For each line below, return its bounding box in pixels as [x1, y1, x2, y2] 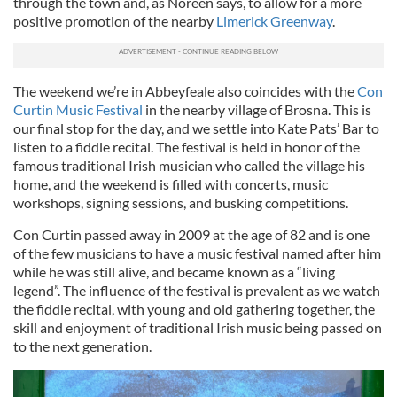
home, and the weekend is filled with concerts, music [13, 175, 328, 193]
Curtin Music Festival [13, 101, 143, 119]
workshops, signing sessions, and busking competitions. [13, 194, 351, 212]
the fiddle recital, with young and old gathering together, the [13, 300, 375, 318]
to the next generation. [13, 338, 154, 355]
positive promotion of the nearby [13, 12, 216, 30]
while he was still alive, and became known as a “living [13, 263, 335, 281]
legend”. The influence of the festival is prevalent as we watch [13, 282, 380, 300]
